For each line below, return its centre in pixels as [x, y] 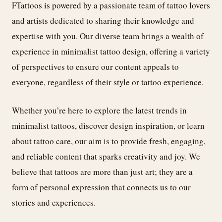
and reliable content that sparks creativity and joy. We [106, 156]
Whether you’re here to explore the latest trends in [99, 110]
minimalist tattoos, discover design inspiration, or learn [108, 125]
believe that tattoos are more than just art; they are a [102, 171]
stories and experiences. [54, 202]
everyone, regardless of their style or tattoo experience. [108, 82]
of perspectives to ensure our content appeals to [95, 67]
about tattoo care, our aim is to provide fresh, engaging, [109, 141]
